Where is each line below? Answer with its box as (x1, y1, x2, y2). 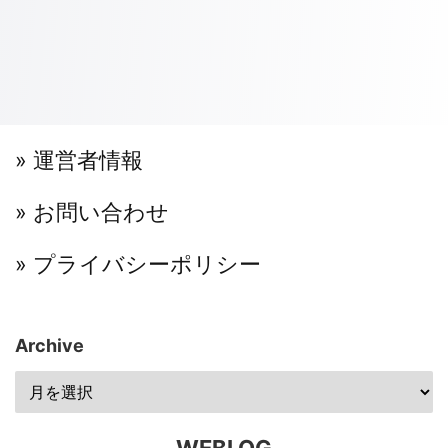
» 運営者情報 (15, 146, 143, 173)
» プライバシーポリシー (15, 250, 261, 277)
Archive (15, 334, 84, 356)
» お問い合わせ (15, 198, 169, 225)
